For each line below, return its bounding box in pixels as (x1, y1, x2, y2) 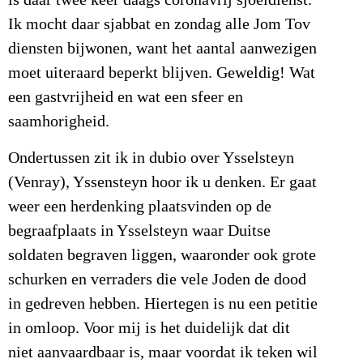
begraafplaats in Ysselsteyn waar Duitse (8, 221, 271, 240)
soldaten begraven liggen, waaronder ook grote (8, 246, 316, 264)
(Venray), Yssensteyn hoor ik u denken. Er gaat (8, 173, 317, 191)
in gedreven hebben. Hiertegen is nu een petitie (8, 294, 318, 313)
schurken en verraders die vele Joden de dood (8, 270, 306, 288)
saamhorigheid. (8, 113, 109, 131)
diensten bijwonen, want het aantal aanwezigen (8, 40, 317, 58)
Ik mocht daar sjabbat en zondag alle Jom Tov (8, 15, 310, 34)
